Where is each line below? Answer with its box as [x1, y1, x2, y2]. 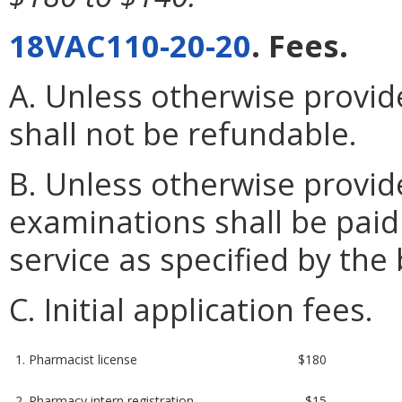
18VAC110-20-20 [9, 23, 251, 66]
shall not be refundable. [9, 111, 357, 154]
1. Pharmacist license [15, 350, 138, 368]
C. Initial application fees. [9, 287, 373, 330]
